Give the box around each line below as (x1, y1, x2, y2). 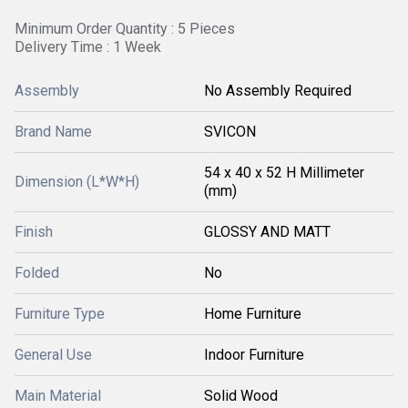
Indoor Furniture (204, 346, 304, 363)
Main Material (15, 387, 101, 404)
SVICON (204, 123, 256, 140)
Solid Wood (204, 387, 278, 404)
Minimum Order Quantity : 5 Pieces (15, 20, 235, 37)
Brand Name (15, 123, 92, 140)
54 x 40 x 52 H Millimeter (204, 164, 364, 181)
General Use (15, 346, 92, 363)
